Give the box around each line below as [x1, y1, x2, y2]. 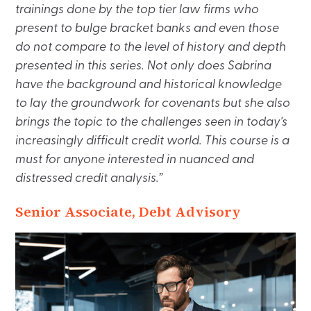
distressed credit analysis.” [15, 171, 163, 185]
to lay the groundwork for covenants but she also [15, 96, 291, 110]
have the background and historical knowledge [15, 78, 283, 92]
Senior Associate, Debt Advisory [15, 201, 242, 221]
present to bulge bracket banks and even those [15, 22, 280, 35]
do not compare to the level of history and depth [15, 40, 287, 54]
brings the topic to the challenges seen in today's [15, 115, 288, 129]
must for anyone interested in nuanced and [15, 153, 255, 167]
